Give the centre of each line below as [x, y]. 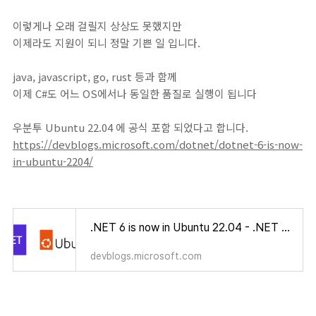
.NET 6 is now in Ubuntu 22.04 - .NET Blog [286, 228]
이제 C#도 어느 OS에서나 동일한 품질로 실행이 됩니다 [135, 94]
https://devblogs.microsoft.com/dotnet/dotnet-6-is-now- [158, 145]
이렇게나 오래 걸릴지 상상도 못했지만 [97, 26]
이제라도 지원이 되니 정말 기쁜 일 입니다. [107, 43]
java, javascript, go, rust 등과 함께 [95, 77]
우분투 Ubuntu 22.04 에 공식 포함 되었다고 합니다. [130, 128]
